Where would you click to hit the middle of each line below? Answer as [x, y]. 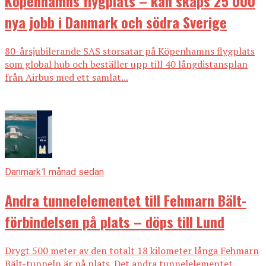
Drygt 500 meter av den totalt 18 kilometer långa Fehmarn [132, 250]
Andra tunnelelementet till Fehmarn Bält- [126, 200]
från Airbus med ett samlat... [66, 77]
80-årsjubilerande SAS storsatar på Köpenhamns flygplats [130, 51]
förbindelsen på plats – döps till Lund [115, 221]
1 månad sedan [72, 172]
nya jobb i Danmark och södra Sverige [116, 22]
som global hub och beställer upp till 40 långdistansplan [126, 64]
